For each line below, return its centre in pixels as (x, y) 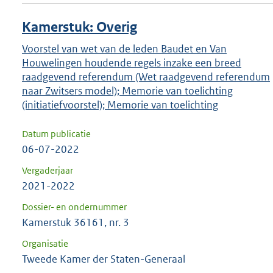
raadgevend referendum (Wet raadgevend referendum (146, 77)
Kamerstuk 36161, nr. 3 (76, 223)
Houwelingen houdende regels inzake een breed (132, 63)
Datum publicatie (56, 134)
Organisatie (45, 244)
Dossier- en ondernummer (74, 207)
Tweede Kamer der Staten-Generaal (104, 259)
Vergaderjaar (48, 171)
